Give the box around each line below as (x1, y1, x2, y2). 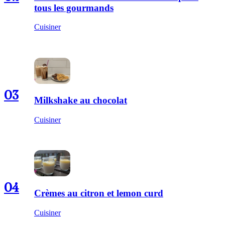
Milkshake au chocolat (34, 95, 127, 106)
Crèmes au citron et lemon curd (34, 187, 163, 198)
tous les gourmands (34, 2, 114, 13)
